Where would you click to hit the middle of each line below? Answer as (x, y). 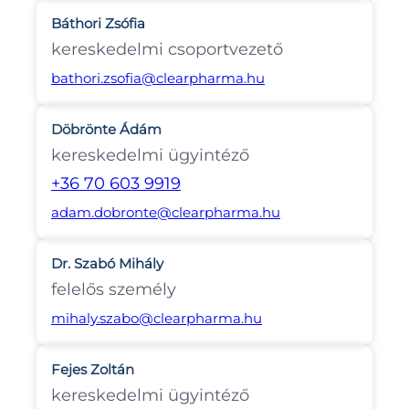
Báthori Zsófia (98, 24)
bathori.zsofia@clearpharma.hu (158, 79)
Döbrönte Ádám (106, 130)
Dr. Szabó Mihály (107, 264)
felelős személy (114, 290)
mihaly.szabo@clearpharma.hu (157, 319)
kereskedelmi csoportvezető (167, 50)
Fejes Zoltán (93, 370)
